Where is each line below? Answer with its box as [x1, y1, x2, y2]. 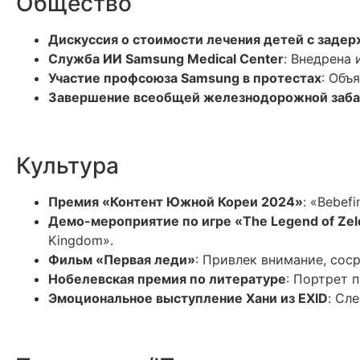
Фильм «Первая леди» [48, 252, 195, 268]
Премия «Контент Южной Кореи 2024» [48, 194, 303, 210]
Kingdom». [48, 232, 113, 248]
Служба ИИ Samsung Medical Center [48, 51, 284, 67]
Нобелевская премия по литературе [48, 271, 286, 287]
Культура [16, 152, 119, 179]
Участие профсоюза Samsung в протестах [48, 70, 321, 86]
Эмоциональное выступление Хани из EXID [48, 290, 328, 306]
